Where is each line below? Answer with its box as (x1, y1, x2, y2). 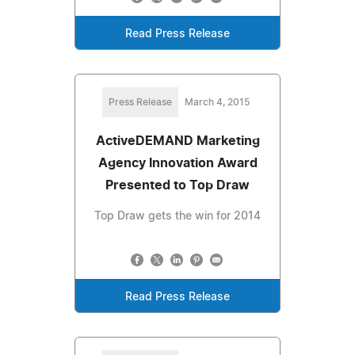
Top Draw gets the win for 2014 (94, 210, 261, 222)
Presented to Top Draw (105, 178, 250, 192)
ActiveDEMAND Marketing (95, 134, 260, 147)
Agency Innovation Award (97, 156, 258, 170)
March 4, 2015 (185, 97, 250, 107)
